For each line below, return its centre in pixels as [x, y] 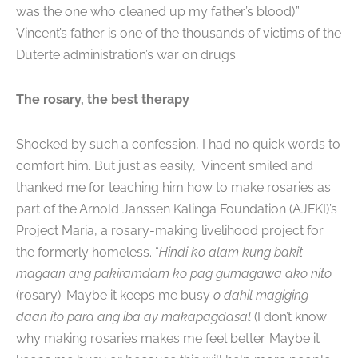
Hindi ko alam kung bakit [231, 252]
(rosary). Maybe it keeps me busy [115, 295]
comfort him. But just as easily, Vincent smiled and [165, 165]
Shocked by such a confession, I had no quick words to [178, 144]
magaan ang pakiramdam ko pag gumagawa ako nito [174, 273]
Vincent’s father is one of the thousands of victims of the [179, 34]
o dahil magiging [261, 295]
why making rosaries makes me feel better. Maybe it [168, 338]
